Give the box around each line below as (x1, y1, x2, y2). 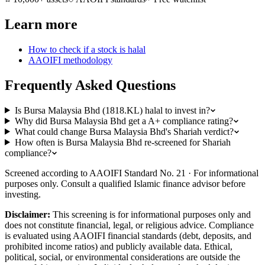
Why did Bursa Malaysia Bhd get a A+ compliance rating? (14, 115, 233, 126)
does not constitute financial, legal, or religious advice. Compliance (5, 219, 254, 230)
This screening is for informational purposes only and (53, 209, 251, 219)
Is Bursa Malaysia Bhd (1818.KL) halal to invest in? (14, 105, 210, 115)
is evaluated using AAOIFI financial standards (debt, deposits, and (5, 230, 251, 241)
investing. (5, 189, 41, 199)
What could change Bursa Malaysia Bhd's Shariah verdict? (14, 126, 234, 137)
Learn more (5, 16, 77, 32)
